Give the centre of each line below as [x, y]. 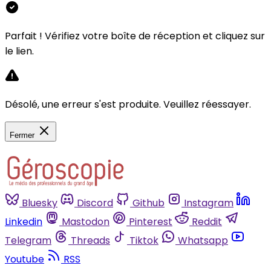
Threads [90, 240]
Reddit [207, 221]
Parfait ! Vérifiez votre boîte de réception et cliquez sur [135, 36]
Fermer [22, 135]
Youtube [24, 259]
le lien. [19, 51]
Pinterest [151, 221]
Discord [95, 203]
